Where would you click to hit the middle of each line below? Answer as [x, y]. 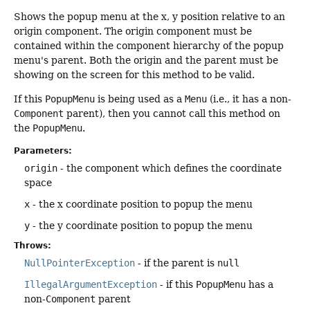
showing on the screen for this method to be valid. [134, 74]
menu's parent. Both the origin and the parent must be [146, 60]
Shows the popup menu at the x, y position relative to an [149, 16]
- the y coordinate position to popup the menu [141, 226]
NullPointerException [80, 263]
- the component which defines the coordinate [170, 168]
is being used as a [140, 99]
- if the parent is [176, 263]
